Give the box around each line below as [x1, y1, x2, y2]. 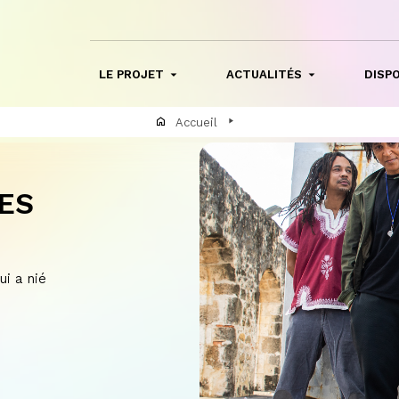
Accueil [175, 115, 217, 129]
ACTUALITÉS [226, 68, 303, 82]
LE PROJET [99, 68, 165, 82]
